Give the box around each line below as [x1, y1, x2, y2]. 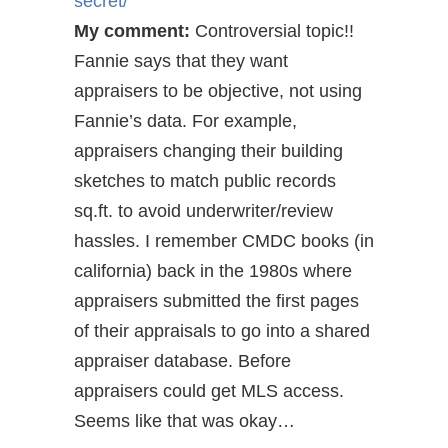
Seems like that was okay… [74, 411, 295, 431]
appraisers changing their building [74, 141, 343, 161]
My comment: [74, 21, 190, 41]
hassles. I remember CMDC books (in [74, 231, 374, 251]
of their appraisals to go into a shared [74, 321, 370, 341]
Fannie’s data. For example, [74, 111, 297, 131]
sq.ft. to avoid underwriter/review [74, 201, 333, 221]
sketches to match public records [74, 171, 336, 191]
